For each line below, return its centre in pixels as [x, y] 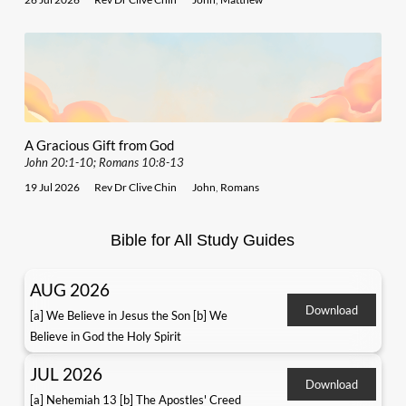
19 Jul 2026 [52, 187]
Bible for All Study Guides [203, 240]
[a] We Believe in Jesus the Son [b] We [128, 315]
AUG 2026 [69, 289]
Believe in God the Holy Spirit [105, 336]
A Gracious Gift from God [99, 145]
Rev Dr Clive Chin [136, 187]
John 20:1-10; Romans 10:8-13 [104, 163]
